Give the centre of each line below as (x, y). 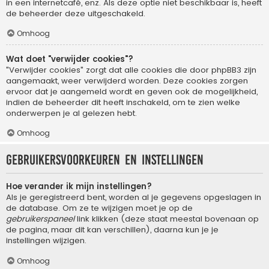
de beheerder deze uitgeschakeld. (76, 13)
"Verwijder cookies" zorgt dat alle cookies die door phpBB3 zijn (131, 70)
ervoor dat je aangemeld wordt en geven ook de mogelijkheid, (132, 91)
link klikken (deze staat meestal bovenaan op (167, 219)
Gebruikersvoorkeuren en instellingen (105, 160)
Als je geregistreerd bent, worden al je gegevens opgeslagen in (134, 197)
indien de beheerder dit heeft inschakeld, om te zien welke (123, 102)
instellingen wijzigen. (46, 240)
